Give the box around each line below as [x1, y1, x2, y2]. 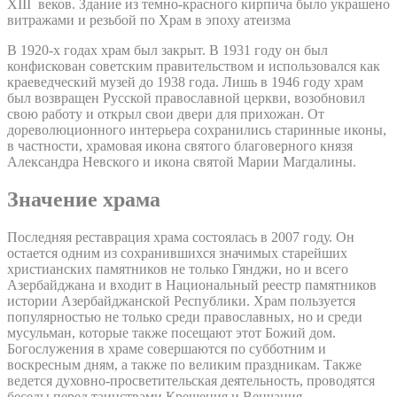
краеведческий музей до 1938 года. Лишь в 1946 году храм [7, 74, 363, 90]
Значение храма [7, 187, 160, 211]
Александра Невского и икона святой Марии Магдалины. [7, 153, 356, 169]
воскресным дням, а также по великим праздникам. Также [7, 356, 362, 372]
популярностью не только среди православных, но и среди [7, 308, 362, 324]
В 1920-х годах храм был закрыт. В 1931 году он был [7, 42, 328, 58]
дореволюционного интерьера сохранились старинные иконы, [7, 121, 386, 137]
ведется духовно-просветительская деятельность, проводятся [7, 372, 375, 388]
